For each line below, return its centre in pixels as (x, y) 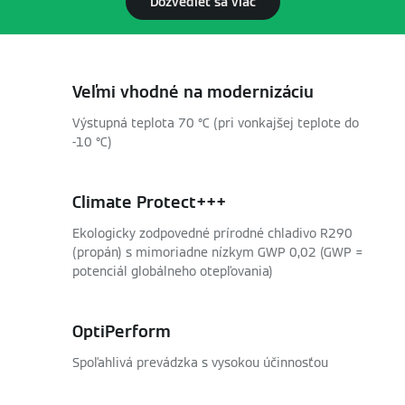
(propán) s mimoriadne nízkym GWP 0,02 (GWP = (218, 252)
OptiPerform (122, 331)
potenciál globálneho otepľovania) (173, 271)
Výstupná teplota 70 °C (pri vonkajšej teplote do (216, 123)
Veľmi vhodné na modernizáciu (193, 92)
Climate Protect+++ (149, 202)
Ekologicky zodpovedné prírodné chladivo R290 (212, 233)
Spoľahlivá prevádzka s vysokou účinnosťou (200, 363)
